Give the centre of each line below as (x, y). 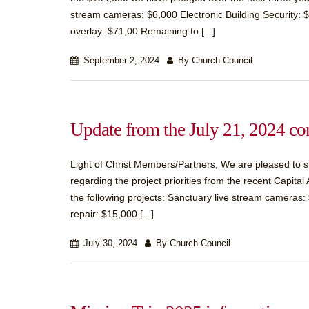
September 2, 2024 (120, 61)
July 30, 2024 (109, 243)
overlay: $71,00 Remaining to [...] (143, 31)
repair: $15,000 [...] (112, 214)
